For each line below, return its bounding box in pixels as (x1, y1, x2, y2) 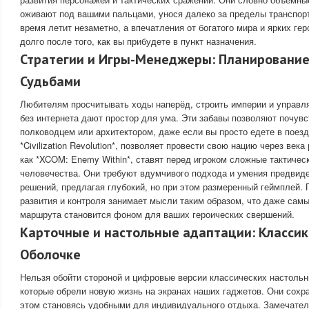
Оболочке (20, 246, 81, 263)
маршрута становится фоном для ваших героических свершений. (20, 208, 295, 221)
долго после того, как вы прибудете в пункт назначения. (20, 34, 257, 48)
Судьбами (20, 72, 81, 90)
